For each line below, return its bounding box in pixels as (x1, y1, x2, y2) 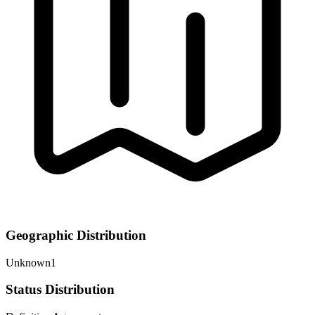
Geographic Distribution (6, 227, 146, 243)
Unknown (6, 256, 51, 269)
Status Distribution (6, 282, 115, 297)
